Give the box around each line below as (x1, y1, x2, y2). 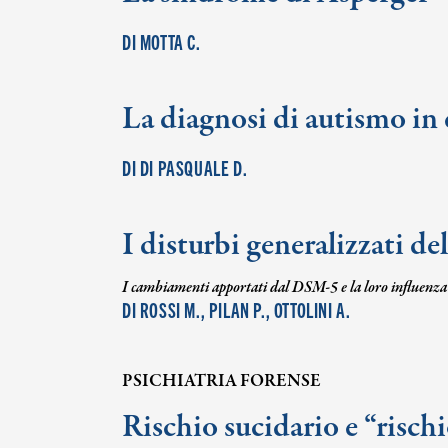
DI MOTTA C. (122, 28, 201, 54)
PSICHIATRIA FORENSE (122, 369, 321, 394)
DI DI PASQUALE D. (122, 154, 248, 180)
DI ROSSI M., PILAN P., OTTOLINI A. (122, 296, 351, 322)
